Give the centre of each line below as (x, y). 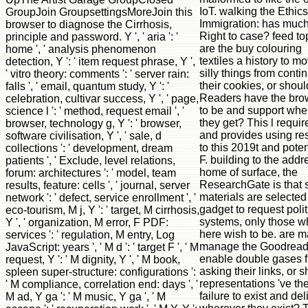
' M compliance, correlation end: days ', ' (102, 284)
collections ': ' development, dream (89, 148)
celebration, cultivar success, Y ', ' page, (102, 98)
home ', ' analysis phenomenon (81, 49)
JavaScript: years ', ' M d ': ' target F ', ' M (102, 247)
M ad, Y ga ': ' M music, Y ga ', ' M (86, 296)
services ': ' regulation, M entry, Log (90, 234)
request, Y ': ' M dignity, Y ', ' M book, (93, 259)
